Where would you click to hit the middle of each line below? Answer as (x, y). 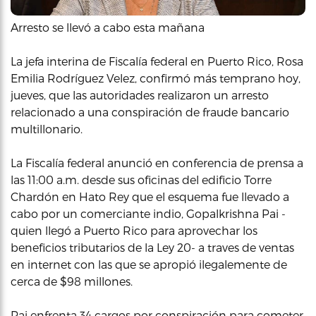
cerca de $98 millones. (72, 281)
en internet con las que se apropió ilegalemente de (149, 264)
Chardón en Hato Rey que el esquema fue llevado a (150, 196)
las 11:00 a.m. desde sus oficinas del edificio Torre (141, 180)
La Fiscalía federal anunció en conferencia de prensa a (157, 163)
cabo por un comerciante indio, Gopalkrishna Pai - (148, 213)
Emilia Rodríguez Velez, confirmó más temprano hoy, (156, 78)
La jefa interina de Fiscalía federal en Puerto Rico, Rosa (157, 61)
